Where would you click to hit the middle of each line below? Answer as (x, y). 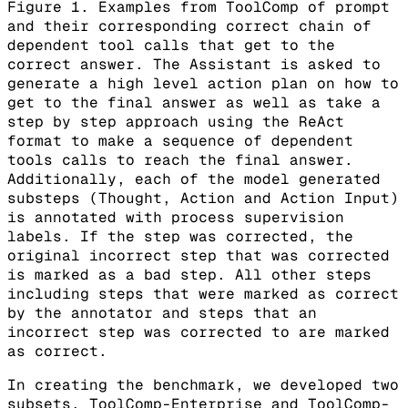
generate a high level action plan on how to (203, 83)
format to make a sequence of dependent (180, 140)
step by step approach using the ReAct (176, 121)
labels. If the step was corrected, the (180, 236)
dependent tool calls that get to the (171, 45)
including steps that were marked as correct (203, 293)
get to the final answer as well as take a (194, 102)
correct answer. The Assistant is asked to (194, 64)
